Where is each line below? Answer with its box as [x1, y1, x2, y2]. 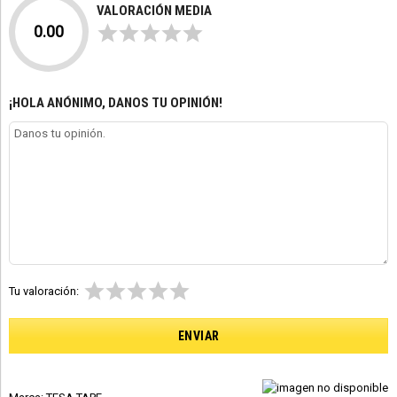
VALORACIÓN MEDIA [97, 3, 212, 19]
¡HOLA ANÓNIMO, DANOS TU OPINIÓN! [9, 95, 222, 111]
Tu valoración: [9, 284, 79, 298]
